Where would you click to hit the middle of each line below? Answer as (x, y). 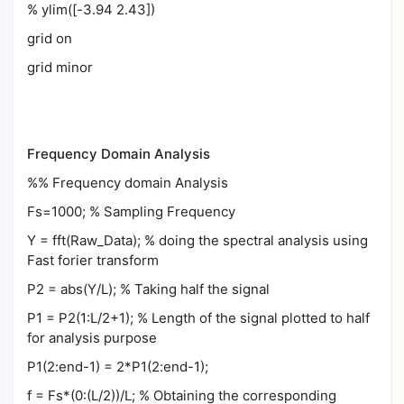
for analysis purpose (94, 338)
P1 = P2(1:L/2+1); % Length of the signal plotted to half (198, 318)
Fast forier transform (93, 260)
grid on (50, 38)
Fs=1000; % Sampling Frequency (131, 211)
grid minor (60, 67)
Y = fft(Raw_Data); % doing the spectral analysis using (197, 240)
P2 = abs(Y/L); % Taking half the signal (148, 289)
